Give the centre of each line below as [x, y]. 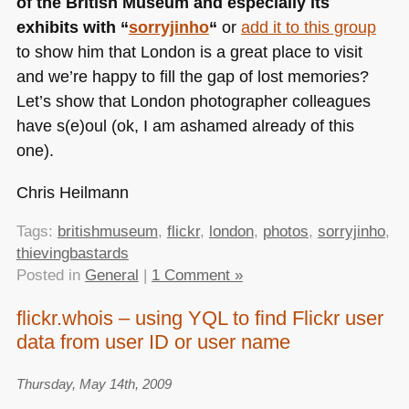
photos [285, 232]
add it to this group [308, 27]
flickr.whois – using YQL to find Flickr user [199, 318]
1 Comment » [197, 276]
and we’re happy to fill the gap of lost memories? [192, 77]
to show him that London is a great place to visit [189, 52]
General [111, 276]
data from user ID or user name [153, 341]
